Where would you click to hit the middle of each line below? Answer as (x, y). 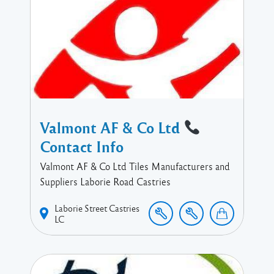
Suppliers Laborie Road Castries (105, 181)
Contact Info (82, 146)
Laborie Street (81, 208)
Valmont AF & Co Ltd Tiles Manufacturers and (135, 166)
